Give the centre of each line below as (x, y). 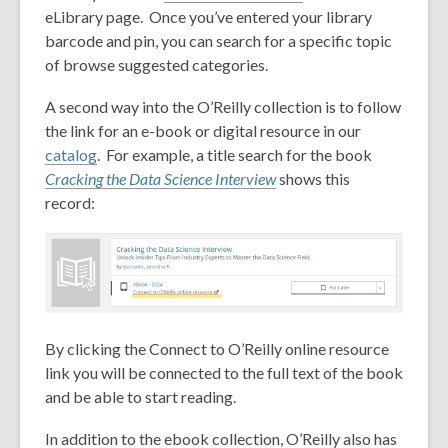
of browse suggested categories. (159, 64)
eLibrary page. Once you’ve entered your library (208, 16)
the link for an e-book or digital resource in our (203, 130)
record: (70, 202)
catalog (71, 154)
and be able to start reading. (142, 397)
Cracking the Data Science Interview (160, 178)
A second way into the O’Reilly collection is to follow (223, 106)
